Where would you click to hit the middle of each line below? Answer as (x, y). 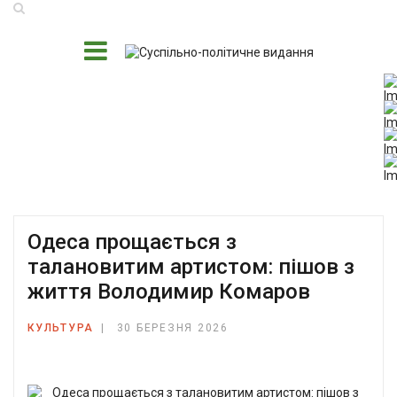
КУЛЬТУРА (61, 328)
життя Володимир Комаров (169, 292)
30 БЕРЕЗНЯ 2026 (172, 328)
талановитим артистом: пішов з (191, 267)
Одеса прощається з (132, 242)
